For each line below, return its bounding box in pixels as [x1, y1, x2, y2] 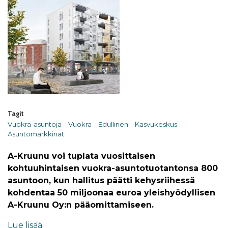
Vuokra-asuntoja [8, 120, 62, 128]
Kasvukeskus [135, 120, 178, 128]
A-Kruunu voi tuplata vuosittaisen [8, 151, 155, 161]
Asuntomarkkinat [8, 130, 64, 138]
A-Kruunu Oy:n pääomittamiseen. [8, 200, 154, 210]
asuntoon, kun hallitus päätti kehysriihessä [8, 176, 195, 185]
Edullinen [98, 120, 129, 128]
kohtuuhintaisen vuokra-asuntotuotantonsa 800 [8, 163, 218, 173]
